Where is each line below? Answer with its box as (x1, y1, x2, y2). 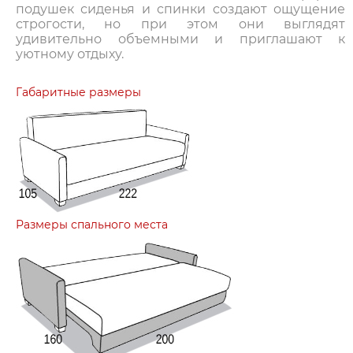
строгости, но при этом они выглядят (16, 17, 345, 32)
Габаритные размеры (16, 85, 141, 100)
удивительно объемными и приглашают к (16, 32, 345, 47)
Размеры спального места (16, 217, 168, 232)
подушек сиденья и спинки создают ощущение (16, 2, 345, 17)
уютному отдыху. (16, 46, 124, 62)
